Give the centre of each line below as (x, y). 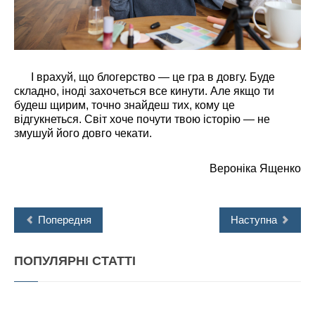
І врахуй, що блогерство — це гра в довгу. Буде (144, 77)
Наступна (254, 219)
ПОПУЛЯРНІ (51, 261)
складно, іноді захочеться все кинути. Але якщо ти (144, 91)
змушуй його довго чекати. (83, 133)
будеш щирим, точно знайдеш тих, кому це (124, 105)
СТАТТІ (112, 261)
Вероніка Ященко (255, 168)
